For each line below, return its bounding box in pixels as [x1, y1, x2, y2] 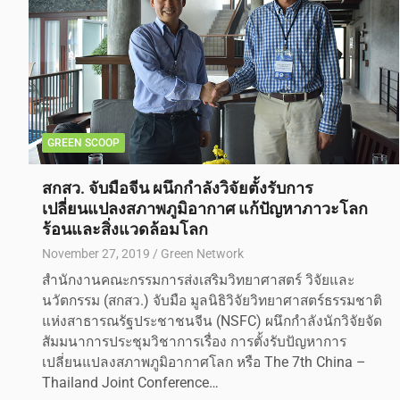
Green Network [161, 246, 244, 261]
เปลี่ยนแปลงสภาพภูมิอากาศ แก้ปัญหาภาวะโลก [42, 198, 368, 218]
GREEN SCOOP [47, 136, 120, 149]
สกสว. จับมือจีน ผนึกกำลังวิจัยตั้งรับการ [42, 178, 313, 197]
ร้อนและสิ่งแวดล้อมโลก [42, 219, 208, 238]
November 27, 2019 [42, 246, 150, 261]
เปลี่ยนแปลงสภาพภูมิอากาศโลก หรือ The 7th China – [42, 354, 366, 371]
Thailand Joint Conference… [42, 374, 219, 391]
